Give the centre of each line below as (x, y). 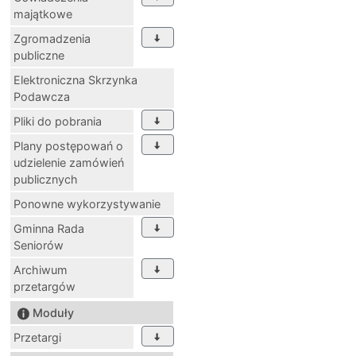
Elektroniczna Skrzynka (75, 79)
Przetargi (37, 337)
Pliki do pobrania (58, 121)
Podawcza (42, 96)
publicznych (46, 179)
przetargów (44, 286)
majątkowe (43, 14)
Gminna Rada (49, 228)
